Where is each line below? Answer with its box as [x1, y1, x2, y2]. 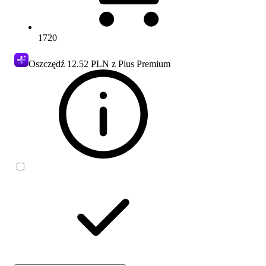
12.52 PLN [67, 58, 109, 69]
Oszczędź [28, 58, 67, 69]
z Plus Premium [109, 58, 170, 69]
